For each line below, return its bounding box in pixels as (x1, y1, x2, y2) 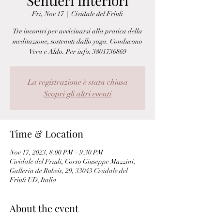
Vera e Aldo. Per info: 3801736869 (29, 47, 126, 56)
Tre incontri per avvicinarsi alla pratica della (13, 27, 142, 35)
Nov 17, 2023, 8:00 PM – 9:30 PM (10, 148, 103, 156)
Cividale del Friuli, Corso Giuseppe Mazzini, (10, 157, 136, 166)
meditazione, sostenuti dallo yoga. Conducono (13, 37, 142, 46)
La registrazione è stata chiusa (27, 77, 128, 87)
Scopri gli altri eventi (44, 89, 111, 99)
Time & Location (10, 127, 83, 140)
